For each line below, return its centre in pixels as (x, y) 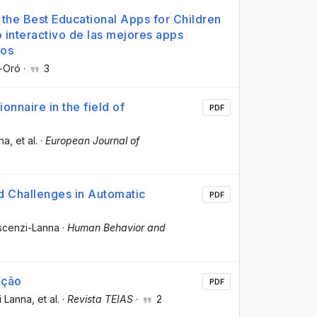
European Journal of (92, 140)
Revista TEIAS (100, 299)
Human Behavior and (116, 228)
